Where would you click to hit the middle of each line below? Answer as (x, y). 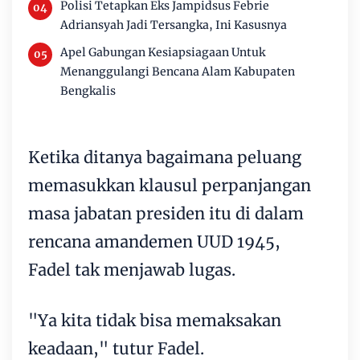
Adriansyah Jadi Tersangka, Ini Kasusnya (174, 25)
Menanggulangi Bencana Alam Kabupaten (178, 72)
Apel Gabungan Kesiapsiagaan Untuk (163, 52)
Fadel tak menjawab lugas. (132, 270)
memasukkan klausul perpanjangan (170, 185)
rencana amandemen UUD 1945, (154, 241)
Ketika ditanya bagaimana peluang (165, 157)
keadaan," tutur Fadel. (116, 348)
